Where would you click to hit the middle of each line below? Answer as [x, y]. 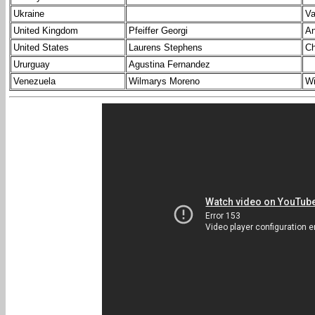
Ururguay [32, 65]
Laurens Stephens [166, 48]
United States [41, 48]
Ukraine [29, 14]
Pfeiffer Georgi [158, 31]
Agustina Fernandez [169, 65]
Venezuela [34, 82]
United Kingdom [46, 31]
